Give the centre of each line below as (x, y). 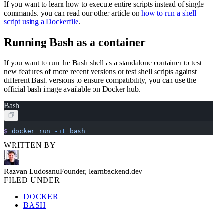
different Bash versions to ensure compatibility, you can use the (100, 80)
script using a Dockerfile (41, 22)
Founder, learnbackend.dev (101, 171)
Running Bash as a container (75, 42)
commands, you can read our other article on (73, 13)
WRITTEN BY (30, 145)
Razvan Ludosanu (32, 171)
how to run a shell (169, 13)
